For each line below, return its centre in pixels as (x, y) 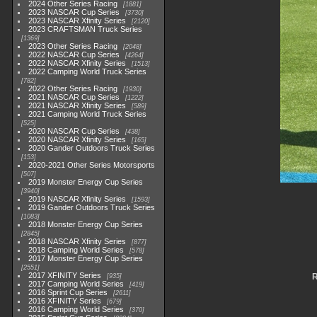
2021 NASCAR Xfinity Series (77, 105)
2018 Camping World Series (76, 250)
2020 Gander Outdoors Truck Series (92, 148)
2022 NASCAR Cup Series (74, 54)
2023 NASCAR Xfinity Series (77, 21)
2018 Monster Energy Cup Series (86, 224)
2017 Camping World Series (76, 284)
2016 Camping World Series (76, 309)
